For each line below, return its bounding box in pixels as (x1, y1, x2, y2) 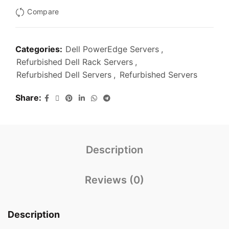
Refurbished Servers (120, 70, 197, 80)
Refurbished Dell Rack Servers (16, 57, 133, 67)
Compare (27, 7, 59, 16)
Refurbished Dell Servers (16, 70, 111, 80)
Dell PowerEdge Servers (65, 44, 159, 55)
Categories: (15, 44, 64, 55)
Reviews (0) (85, 174, 144, 187)
